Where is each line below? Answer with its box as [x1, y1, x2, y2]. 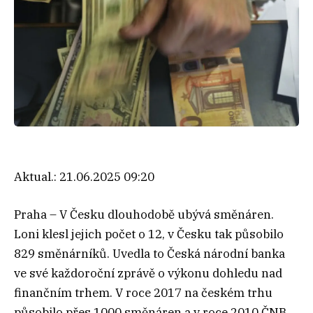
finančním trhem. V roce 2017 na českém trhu [14, 284, 272, 300]
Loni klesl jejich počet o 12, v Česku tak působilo [14, 226, 284, 242]
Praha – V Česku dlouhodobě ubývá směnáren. [14, 206, 274, 222]
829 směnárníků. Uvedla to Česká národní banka [14, 245, 285, 261]
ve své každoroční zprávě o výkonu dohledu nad [14, 265, 282, 281]
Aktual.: [14, 168, 59, 184]
